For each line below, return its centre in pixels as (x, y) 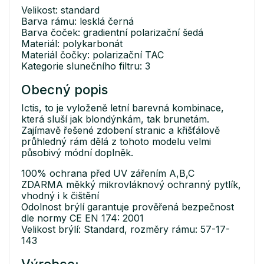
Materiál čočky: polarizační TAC (93, 55)
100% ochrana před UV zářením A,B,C (108, 174)
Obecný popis (65, 90)
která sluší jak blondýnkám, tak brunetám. (115, 119)
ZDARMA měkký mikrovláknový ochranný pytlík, (131, 185)
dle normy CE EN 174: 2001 (82, 218)
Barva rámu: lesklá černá (77, 22)
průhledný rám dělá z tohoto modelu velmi (116, 142)
